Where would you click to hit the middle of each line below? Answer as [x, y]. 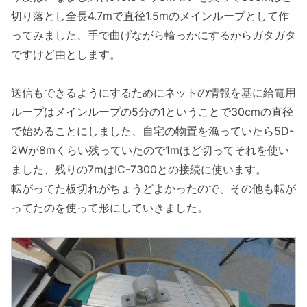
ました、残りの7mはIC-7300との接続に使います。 [139, 170]
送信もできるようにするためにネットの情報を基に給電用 [153, 93]
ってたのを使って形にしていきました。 [110, 208]
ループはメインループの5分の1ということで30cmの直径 [152, 112]
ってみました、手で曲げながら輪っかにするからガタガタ [153, 35]
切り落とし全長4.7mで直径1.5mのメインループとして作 [150, 15]
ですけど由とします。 [66, 54]
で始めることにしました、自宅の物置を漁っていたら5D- [152, 131]
